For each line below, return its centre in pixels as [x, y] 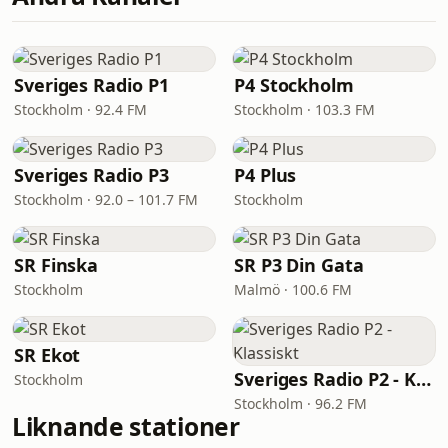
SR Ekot [47, 355]
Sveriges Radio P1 [91, 85]
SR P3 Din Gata [299, 265]
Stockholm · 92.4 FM [80, 109]
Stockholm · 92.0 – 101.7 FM [106, 199]
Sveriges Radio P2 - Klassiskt [424, 379]
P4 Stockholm [294, 85]
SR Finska [56, 265]
